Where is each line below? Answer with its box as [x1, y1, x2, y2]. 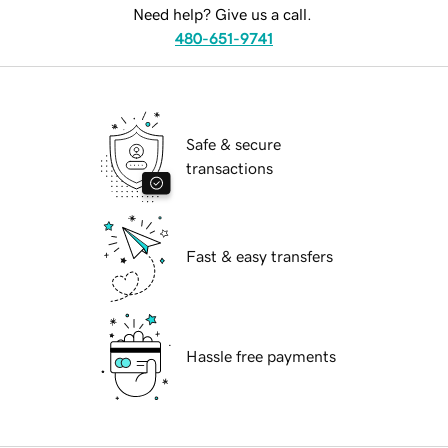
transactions [186, 160, 273, 177]
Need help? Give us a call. [132, 6, 312, 23]
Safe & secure [186, 136, 281, 153]
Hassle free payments [186, 348, 336, 365]
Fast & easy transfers [186, 248, 333, 265]
